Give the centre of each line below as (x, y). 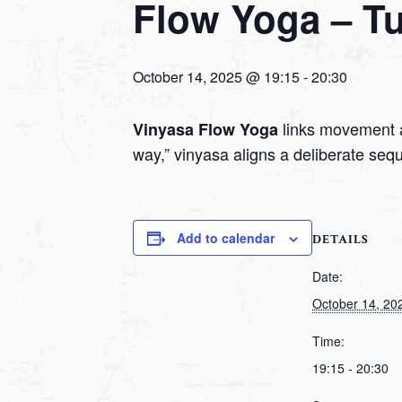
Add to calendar (226, 238)
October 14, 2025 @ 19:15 (216, 77)
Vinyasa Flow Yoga (208, 130)
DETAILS (341, 240)
